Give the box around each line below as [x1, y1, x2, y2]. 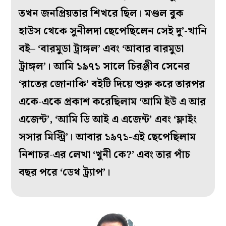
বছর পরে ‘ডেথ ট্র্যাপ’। [19, 164, 111, 181]
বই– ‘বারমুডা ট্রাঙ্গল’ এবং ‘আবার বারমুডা [19, 41, 184, 58]
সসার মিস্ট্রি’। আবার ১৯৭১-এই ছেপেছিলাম [19, 129, 196, 146]
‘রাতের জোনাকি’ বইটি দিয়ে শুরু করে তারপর [19, 76, 205, 93]
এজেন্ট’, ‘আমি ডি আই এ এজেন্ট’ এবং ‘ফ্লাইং [19, 111, 197, 128]
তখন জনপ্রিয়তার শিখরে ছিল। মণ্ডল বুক [19, 6, 184, 22]
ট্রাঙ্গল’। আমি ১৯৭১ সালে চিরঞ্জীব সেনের [19, 59, 190, 75]
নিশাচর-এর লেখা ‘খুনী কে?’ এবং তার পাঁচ [19, 147, 191, 163]
